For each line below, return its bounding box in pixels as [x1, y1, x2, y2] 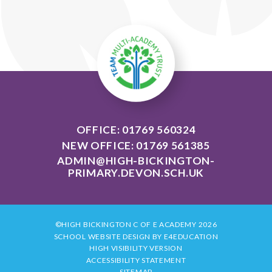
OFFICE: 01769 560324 [76, 123, 196, 137]
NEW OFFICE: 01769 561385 [62, 138, 210, 152]
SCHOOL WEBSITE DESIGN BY [53, 231, 164, 241]
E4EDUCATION [163, 231, 219, 241]
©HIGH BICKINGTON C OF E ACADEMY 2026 [55, 220, 217, 229]
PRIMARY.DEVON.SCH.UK [68, 166, 204, 180]
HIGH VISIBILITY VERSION [89, 243, 183, 253]
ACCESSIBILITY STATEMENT [86, 255, 186, 265]
